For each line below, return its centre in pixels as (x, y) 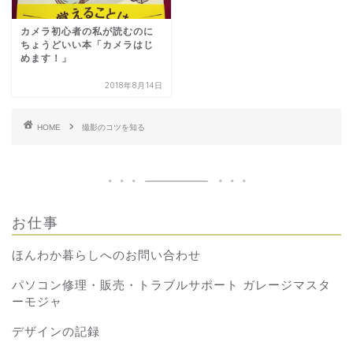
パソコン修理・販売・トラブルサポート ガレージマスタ (171, 284)
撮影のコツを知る (113, 127)
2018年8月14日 (134, 85)
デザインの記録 (56, 331)
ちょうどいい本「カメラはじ (87, 45)
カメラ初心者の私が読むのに (87, 31)
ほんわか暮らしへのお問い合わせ (106, 255)
